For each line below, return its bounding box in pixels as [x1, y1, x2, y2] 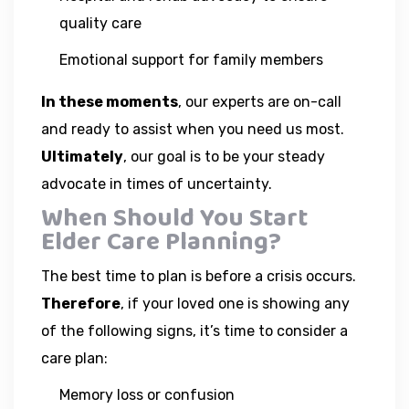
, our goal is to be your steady [123, 147, 325, 165]
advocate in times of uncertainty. [41, 174, 272, 193]
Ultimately [41, 147, 123, 165]
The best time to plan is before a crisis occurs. [41, 267, 356, 285]
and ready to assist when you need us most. [41, 120, 344, 138]
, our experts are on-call [178, 92, 341, 110]
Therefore [41, 294, 121, 312]
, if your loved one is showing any [121, 294, 350, 312]
